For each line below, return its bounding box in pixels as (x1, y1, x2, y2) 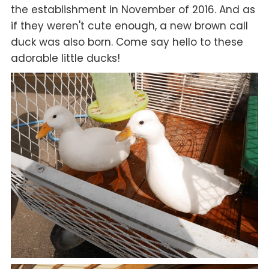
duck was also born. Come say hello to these (10, 35, 243, 50)
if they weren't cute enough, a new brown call (10, 19, 248, 34)
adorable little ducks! (10, 51, 120, 66)
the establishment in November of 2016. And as (10, 2, 255, 17)
